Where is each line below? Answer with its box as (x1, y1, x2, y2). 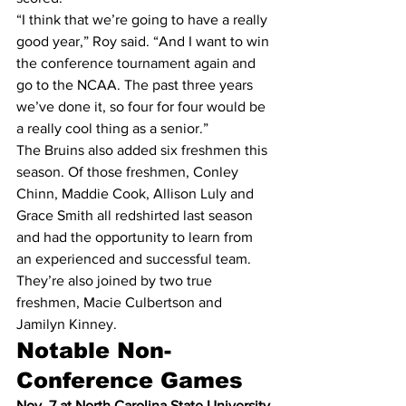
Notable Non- (16, 338, 171, 362)
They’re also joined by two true (16, 273, 216, 288)
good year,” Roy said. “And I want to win (16, 34, 273, 49)
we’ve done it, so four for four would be (16, 99, 269, 114)
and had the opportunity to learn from (16, 229, 256, 245)
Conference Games (16, 368, 243, 392)
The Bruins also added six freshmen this (16, 142, 271, 158)
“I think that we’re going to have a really (16, 12, 271, 27)
